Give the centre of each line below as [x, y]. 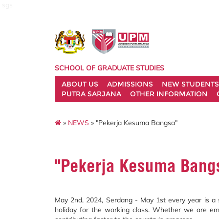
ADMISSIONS [130, 84]
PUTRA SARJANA [91, 94]
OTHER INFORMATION [169, 94]
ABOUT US [80, 84]
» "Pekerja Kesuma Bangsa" [133, 122]
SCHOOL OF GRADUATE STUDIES [109, 68]
